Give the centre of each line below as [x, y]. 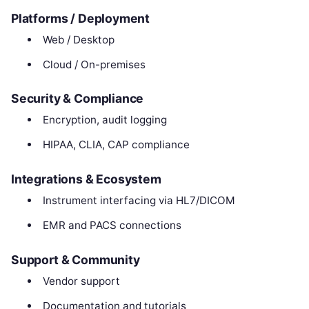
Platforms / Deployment [81, 18]
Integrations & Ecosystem [86, 179]
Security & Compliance [78, 99]
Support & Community [76, 259]
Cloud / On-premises [94, 64]
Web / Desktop [78, 39]
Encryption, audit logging [104, 120]
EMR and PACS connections [112, 226]
